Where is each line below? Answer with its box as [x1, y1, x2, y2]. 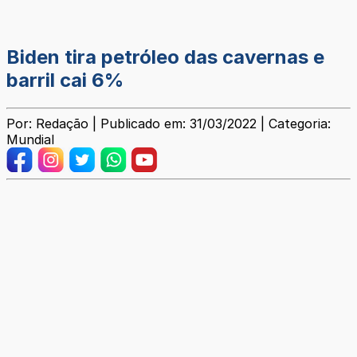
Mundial [6, 131, 54, 148]
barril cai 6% [6, 69, 124, 92]
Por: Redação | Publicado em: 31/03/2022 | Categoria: [6, 116, 331, 132]
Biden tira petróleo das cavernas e [6, 45, 324, 69]
